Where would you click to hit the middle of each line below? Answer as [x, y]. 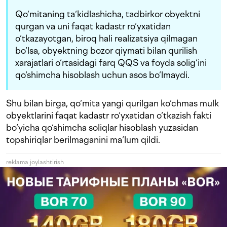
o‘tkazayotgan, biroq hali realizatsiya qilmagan [106, 39]
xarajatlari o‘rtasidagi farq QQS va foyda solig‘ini [111, 63]
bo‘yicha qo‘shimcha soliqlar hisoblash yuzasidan [102, 128]
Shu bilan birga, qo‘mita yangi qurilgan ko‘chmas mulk [112, 103]
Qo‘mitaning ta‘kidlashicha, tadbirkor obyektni [108, 14]
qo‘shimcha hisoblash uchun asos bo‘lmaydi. [102, 75]
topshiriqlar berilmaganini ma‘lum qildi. [83, 140]
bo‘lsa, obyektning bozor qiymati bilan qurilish [106, 51]
